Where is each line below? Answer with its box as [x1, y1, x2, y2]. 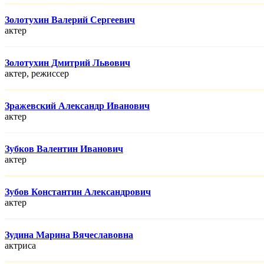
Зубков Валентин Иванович [5, 144, 123, 154]
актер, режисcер [5, 68, 69, 79]
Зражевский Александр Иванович [5, 101, 150, 111]
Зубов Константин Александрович [5, 187, 151, 197]
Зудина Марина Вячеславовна [5, 230, 133, 240]
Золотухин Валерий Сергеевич [5, 15, 135, 25]
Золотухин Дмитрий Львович [5, 58, 130, 68]
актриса [5, 240, 36, 251]
